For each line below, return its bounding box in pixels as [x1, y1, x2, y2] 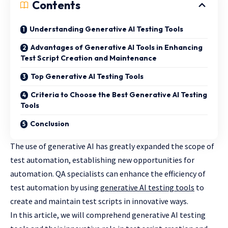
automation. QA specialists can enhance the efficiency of [10, 168, 206, 179]
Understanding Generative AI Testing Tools [30, 24, 183, 34]
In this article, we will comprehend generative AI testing [10, 210, 206, 220]
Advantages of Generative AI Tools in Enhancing [31, 43, 203, 52]
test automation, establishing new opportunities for [10, 155, 194, 165]
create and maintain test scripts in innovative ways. [10, 196, 188, 207]
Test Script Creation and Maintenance [20, 53, 157, 63]
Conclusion [30, 119, 69, 129]
